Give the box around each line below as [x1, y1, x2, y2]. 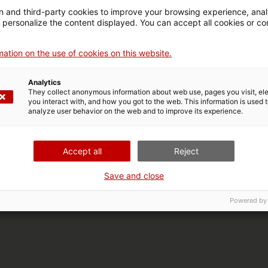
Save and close [104, 170, 164, 181]
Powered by [230, 196, 267, 205]
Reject [173, 146, 199, 156]
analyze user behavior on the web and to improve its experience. [28, 106, 243, 115]
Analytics [28, 78, 61, 87]
